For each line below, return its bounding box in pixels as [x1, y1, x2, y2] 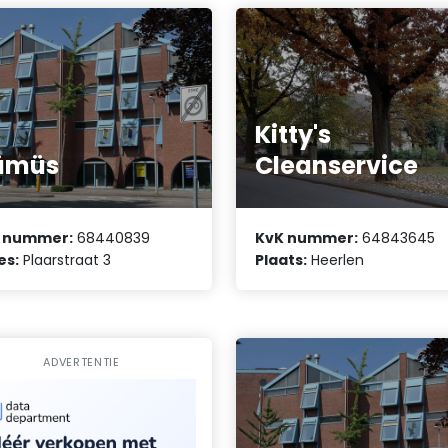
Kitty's [255, 117, 332, 151]
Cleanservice [255, 148, 419, 182]
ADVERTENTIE [43, 354, 120, 371]
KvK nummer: [255, 228, 359, 249]
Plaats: [255, 250, 308, 271]
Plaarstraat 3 [19, 250, 112, 271]
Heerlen [307, 250, 365, 271]
